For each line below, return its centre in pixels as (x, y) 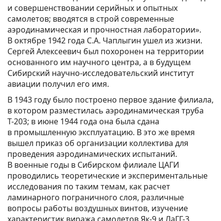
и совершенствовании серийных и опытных (92, 8)
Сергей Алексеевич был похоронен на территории (106, 51)
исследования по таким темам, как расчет (89, 186)
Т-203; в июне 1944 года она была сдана (83, 121)
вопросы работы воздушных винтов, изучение (98, 208)
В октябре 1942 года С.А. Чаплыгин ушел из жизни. (105, 40)
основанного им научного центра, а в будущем (99, 62)
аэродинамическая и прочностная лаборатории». (104, 29)
